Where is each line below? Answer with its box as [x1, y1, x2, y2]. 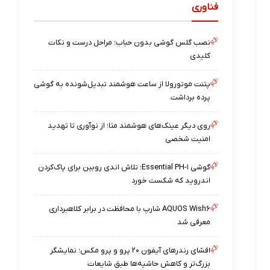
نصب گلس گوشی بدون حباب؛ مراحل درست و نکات [48, 37, 211, 48]
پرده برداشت [171, 92, 211, 103]
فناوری [192, 1, 219, 14]
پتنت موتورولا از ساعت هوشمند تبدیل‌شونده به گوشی [34, 79, 211, 90]
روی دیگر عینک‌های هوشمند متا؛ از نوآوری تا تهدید [48, 121, 211, 131]
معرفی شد [177, 217, 211, 228]
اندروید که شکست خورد [131, 175, 211, 186]
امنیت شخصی [165, 134, 211, 145]
